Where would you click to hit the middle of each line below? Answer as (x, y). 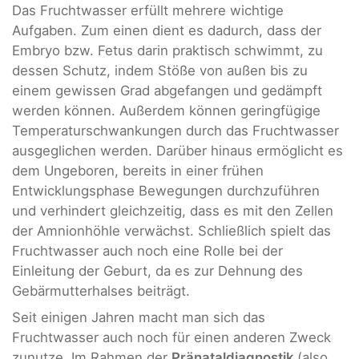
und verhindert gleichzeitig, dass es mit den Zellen (173, 210)
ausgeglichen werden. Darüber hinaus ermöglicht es (177, 150)
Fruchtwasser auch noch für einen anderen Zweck (171, 338)
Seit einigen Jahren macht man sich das (139, 318)
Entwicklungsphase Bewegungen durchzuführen (166, 190)
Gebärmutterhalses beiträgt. (101, 290)
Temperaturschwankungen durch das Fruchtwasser (175, 130)
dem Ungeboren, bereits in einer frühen (138, 170)
